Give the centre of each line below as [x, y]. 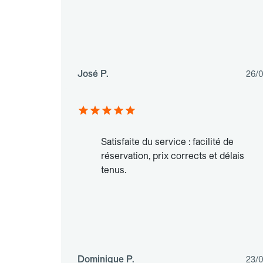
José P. [93, 74]
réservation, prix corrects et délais [173, 156]
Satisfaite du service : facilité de [167, 142]
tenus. [114, 170]
